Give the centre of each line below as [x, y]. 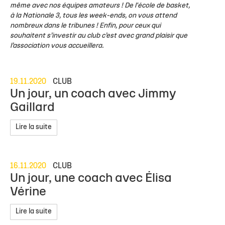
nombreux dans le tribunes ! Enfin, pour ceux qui [85, 26]
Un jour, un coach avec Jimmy [93, 94]
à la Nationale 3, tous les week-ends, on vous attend [93, 16]
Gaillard [32, 107]
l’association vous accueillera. [57, 46]
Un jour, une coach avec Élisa [91, 178]
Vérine [28, 192]
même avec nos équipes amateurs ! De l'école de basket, [100, 6]
